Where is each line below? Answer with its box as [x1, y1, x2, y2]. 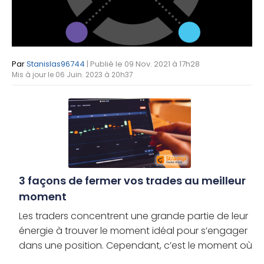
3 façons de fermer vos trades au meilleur [19, 173, 246, 188]
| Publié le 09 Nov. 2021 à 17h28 [87, 58, 200, 70]
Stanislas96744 [27, 58, 85, 70]
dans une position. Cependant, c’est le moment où [19, 238, 252, 252]
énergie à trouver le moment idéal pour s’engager [19, 223, 247, 237]
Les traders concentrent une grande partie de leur [19, 209, 248, 223]
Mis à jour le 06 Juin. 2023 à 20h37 [12, 70, 133, 80]
